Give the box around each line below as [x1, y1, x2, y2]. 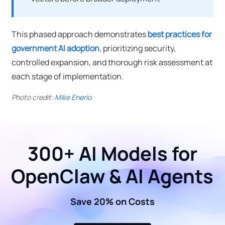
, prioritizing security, [99, 43, 176, 54]
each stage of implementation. [11, 71, 124, 82]
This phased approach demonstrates [11, 29, 148, 40]
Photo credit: [11, 92, 55, 102]
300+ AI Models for [27, 141, 197, 167]
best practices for [147, 29, 212, 40]
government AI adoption [11, 43, 99, 54]
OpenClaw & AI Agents [11, 163, 214, 189]
